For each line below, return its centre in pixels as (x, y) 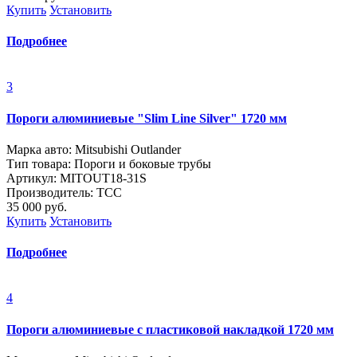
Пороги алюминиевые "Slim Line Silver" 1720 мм (147, 118)
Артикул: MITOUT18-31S (76, 178)
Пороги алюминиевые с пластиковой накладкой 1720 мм (170, 329)
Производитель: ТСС (64, 192)
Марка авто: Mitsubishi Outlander (94, 149)
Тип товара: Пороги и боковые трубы (109, 163)
